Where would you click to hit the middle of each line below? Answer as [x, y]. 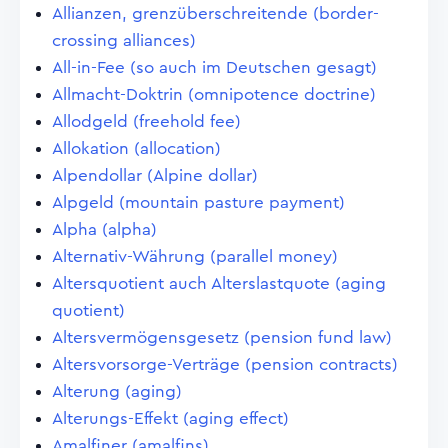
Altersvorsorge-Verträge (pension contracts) [225, 364]
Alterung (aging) [117, 391]
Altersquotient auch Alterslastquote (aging [219, 283]
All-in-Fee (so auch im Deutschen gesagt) [214, 67]
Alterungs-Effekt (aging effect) [170, 418]
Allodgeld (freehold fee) [146, 121]
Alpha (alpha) [104, 229]
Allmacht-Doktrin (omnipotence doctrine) [214, 94]
